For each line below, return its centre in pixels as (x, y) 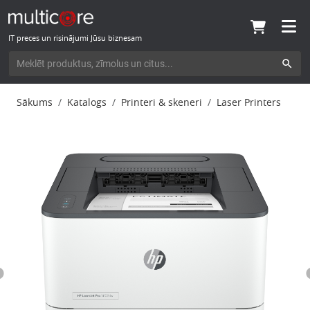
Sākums (35, 102)
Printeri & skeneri (162, 102)
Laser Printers (249, 102)
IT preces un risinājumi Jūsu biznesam (75, 38)
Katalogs (87, 102)
